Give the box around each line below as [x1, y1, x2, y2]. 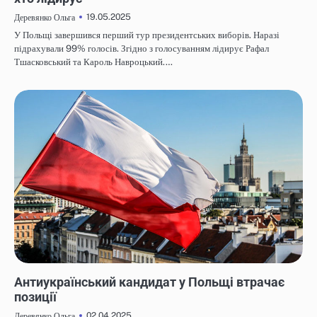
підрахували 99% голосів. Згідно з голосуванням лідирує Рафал [14, 42, 269, 54]
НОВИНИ [20, 265, 50, 273]
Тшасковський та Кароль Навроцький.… [14, 56, 173, 67]
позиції [14, 289, 57, 304]
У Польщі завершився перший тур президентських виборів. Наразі [14, 29, 279, 40]
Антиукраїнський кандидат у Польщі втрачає [14, 274, 284, 289]
